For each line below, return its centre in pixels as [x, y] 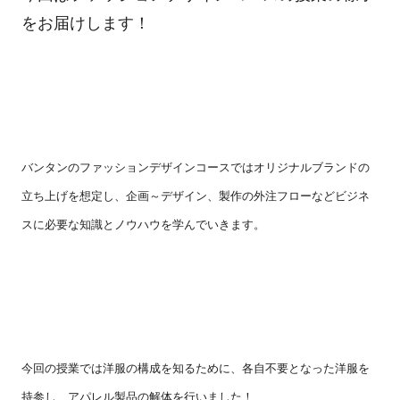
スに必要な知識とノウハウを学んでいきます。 [143, 225]
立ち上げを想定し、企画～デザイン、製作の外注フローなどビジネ [195, 196]
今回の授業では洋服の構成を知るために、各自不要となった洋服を [195, 368]
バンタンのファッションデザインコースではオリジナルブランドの [195, 168]
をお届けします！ [85, 23]
